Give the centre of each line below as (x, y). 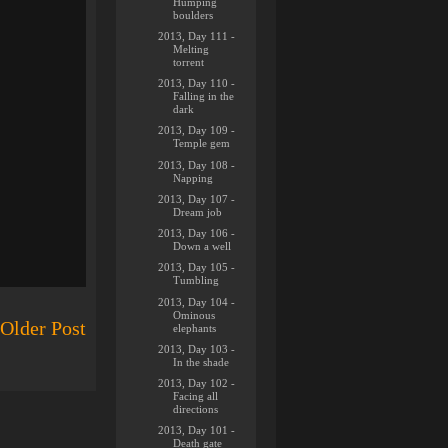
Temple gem (202, 143)
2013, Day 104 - (197, 301)
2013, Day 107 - (197, 198)
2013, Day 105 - (197, 267)
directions (196, 409)
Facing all (196, 396)
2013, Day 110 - (197, 83)
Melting (191, 48)
